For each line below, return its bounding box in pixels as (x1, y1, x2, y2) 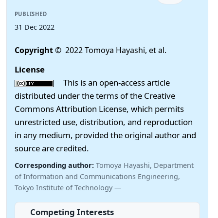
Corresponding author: (15, 160, 96, 170)
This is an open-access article (54, 76, 170, 88)
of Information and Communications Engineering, (15, 171, 180, 181)
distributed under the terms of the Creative (15, 90, 175, 101)
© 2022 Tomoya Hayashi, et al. (55, 44, 166, 55)
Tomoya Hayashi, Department (96, 160, 194, 170)
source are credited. (15, 142, 89, 154)
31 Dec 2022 (15, 22, 54, 32)
